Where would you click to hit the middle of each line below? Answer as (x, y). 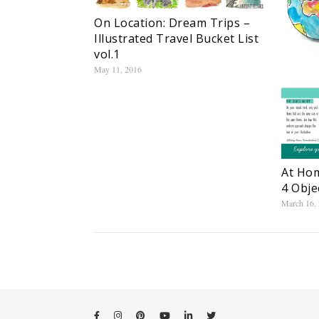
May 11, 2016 (118, 69)
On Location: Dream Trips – (172, 23)
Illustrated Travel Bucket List (176, 38)
